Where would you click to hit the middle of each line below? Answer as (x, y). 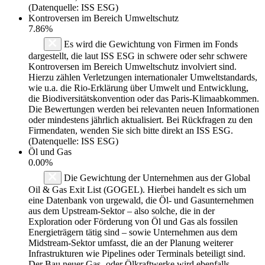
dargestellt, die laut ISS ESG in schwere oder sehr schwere (138, 56)
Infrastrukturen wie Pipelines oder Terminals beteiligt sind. (137, 253)
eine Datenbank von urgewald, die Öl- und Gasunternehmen (141, 200)
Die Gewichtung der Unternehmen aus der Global (156, 177)
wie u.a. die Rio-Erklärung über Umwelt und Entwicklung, (138, 88)
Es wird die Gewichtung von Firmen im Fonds (150, 44)
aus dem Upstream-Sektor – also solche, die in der (122, 211)
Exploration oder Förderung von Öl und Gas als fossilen (133, 221)
